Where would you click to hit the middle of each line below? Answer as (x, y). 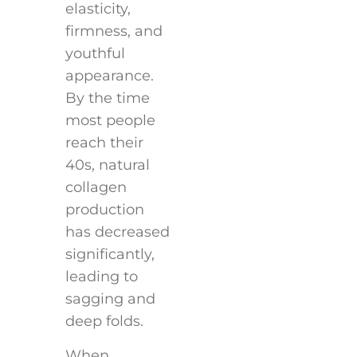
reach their (104, 143)
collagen (96, 188)
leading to (101, 277)
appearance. (109, 76)
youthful (95, 54)
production (104, 210)
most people (110, 121)
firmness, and (114, 31)
